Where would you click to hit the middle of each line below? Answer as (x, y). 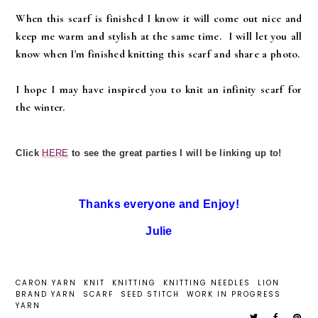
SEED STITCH (150, 294)
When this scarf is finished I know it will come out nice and (159, 18)
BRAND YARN (46, 294)
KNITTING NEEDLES (207, 283)
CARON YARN (46, 283)
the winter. (40, 107)
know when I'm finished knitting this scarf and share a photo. (158, 54)
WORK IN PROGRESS (234, 294)
